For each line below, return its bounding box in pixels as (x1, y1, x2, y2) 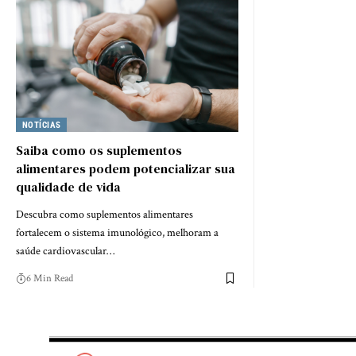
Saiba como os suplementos (16, 141, 182, 159)
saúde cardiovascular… (16, 243, 114, 258)
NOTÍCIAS (21, 119, 61, 130)
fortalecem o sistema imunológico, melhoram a (16, 225, 219, 240)
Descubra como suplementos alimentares (16, 207, 193, 222)
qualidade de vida (16, 177, 121, 195)
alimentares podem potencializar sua (16, 159, 235, 177)
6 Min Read (26, 271, 73, 285)
